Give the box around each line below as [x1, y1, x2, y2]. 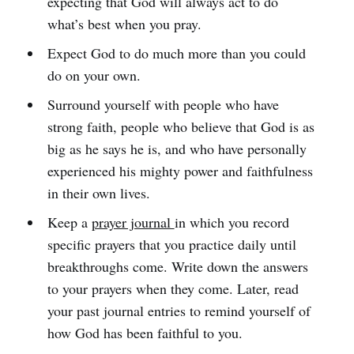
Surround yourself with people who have [47, 94, 279, 114]
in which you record [174, 212, 289, 232]
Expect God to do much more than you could [47, 43, 306, 62]
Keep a [47, 212, 92, 232]
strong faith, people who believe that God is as [47, 116, 314, 136]
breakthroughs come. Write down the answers [47, 256, 308, 276]
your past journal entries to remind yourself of [47, 300, 311, 320]
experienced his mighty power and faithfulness [47, 160, 313, 180]
